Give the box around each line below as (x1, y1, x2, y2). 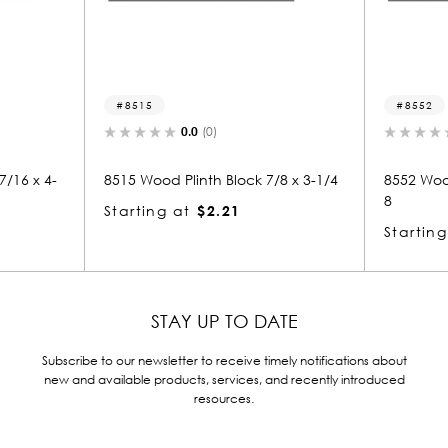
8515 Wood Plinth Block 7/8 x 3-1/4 (77, 170, 312, 188)
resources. (194, 390, 254, 406)
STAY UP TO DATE (150, 309, 298, 332)
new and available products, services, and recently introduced (43, 371, 405, 387)
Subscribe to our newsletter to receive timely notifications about (41, 352, 407, 368)
